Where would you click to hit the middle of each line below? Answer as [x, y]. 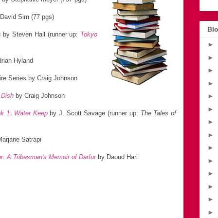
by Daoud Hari [117, 157]
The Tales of [158, 113]
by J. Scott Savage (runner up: [94, 113]
